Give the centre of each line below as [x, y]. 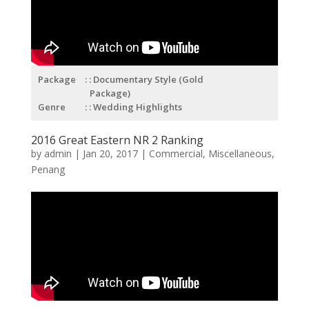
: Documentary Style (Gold [146, 79]
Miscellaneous [240, 153]
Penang [48, 169]
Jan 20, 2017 [110, 153]
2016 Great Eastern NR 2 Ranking [117, 140]
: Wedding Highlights [135, 107]
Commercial [176, 153]
